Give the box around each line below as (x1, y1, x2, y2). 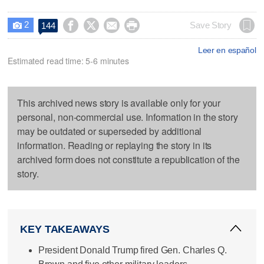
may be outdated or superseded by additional (17, 124, 202, 138)
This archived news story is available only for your (17, 95, 221, 110)
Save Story (190, 20, 232, 30)
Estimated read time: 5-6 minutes (8, 54, 129, 67)
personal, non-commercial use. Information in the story (17, 110, 238, 124)
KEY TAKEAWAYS (20, 223, 110, 235)
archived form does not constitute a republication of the (17, 152, 240, 166)
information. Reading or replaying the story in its (17, 138, 212, 152)
